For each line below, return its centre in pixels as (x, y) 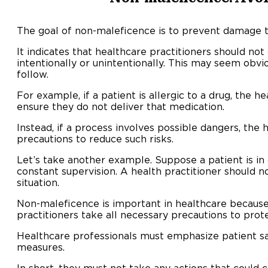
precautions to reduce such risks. (95, 139)
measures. (41, 247)
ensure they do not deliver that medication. (121, 107)
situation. (38, 183)
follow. (33, 74)
